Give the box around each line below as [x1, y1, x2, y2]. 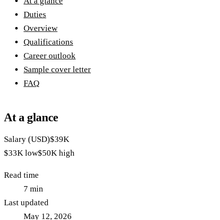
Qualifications [24, 37, 73, 47]
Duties [24, 9, 46, 19]
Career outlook [24, 51, 76, 60]
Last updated [4, 197, 49, 207]
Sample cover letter [24, 64, 91, 74]
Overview [24, 23, 57, 33]
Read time [4, 170, 39, 180]
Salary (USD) [4, 134, 50, 144]
